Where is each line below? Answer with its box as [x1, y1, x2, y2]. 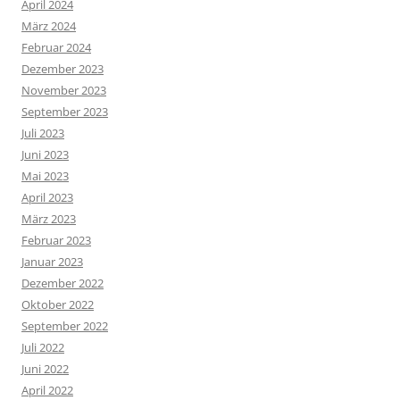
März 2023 [21, 211, 76, 228]
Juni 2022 [21, 361, 69, 378]
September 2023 [21, 104, 108, 121]
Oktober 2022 [21, 296, 94, 313]
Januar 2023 [21, 254, 83, 271]
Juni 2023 [21, 146, 69, 163]
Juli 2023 [21, 125, 64, 142]
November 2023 [21, 82, 106, 99]
